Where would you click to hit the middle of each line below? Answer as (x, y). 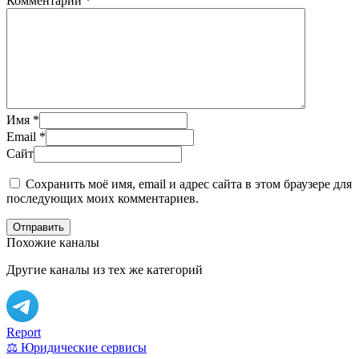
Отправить (38, 227)
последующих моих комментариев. (103, 198)
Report (24, 332)
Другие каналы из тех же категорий (105, 269)
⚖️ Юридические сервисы (77, 347)
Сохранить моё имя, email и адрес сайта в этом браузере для (189, 184)
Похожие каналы (53, 242)
